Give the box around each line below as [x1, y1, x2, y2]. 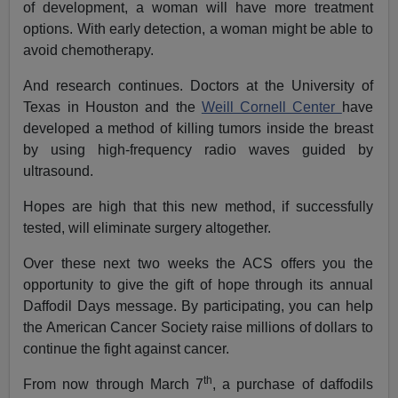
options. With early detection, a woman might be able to [23, 20, 373, 36]
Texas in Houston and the [23, 99, 202, 115]
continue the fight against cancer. [23, 340, 230, 356]
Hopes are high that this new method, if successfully [23, 198, 373, 214]
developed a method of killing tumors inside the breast [23, 120, 373, 136]
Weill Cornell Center [201, 99, 342, 115]
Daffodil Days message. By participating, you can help [23, 298, 373, 314]
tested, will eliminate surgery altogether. [23, 219, 272, 235]
